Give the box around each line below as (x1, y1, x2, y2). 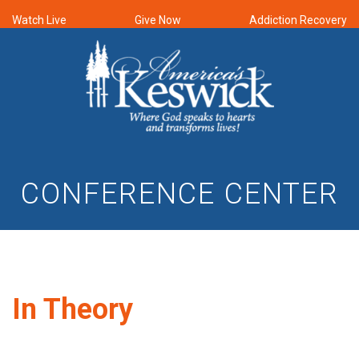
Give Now (135, 14, 181, 26)
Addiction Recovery (249, 14, 347, 26)
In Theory (12, 292, 133, 326)
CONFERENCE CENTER (20, 176, 339, 211)
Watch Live (12, 14, 67, 26)
